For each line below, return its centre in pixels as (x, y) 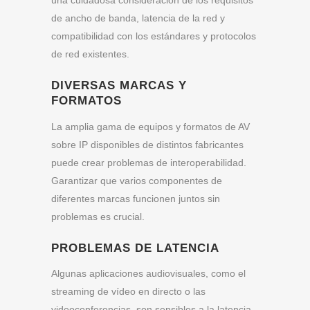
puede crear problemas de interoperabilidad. (149, 162)
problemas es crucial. (98, 216)
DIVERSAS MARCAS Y (119, 85)
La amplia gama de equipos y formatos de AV (151, 126)
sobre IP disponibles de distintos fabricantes (147, 144)
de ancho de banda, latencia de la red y (138, 18)
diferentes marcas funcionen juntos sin (136, 198)
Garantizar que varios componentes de (137, 180)
